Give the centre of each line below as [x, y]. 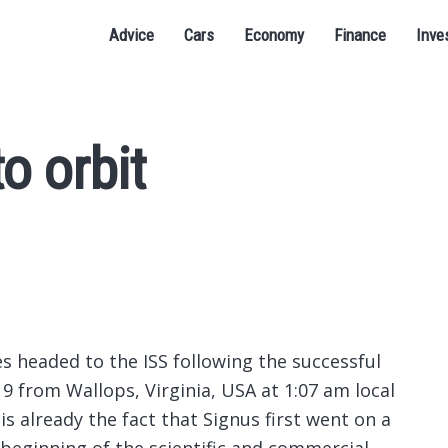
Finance [360, 35]
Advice [131, 35]
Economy [274, 35]
